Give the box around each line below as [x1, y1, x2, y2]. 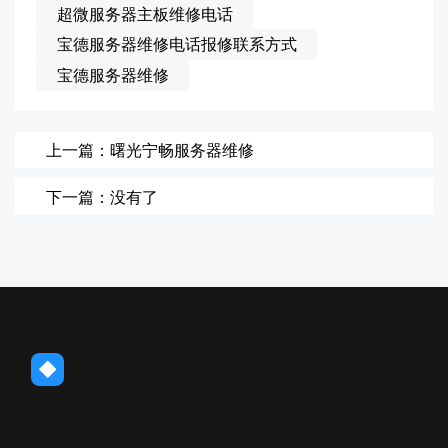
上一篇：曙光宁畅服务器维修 [46, 139, 255, 160]
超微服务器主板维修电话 [56, 3, 233, 24]
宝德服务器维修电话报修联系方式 [56, 34, 297, 55]
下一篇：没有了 [46, 186, 159, 207]
